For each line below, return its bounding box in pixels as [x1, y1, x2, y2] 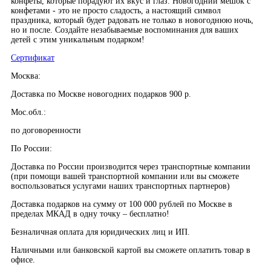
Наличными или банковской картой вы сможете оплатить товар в [11, 245, 250, 255]
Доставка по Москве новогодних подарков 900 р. [11, 89, 191, 99]
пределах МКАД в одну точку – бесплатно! [11, 209, 169, 218]
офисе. [11, 255, 35, 264]
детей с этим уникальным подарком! [11, 34, 145, 44]
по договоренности [11, 125, 81, 135]
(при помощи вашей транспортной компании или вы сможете [11, 171, 239, 181]
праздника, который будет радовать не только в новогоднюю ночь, [11, 15, 253, 25]
